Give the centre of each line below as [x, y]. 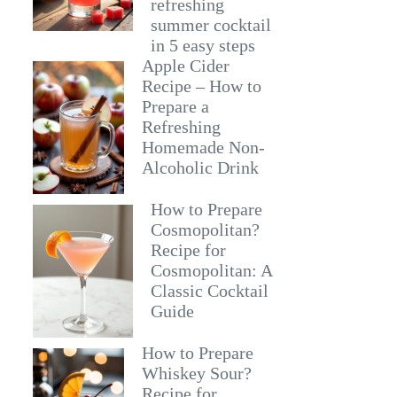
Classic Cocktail [209, 291]
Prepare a [175, 106]
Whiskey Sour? [196, 373]
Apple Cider [185, 66]
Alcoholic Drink [200, 167]
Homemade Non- [203, 147]
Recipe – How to [201, 86]
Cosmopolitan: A [211, 270]
